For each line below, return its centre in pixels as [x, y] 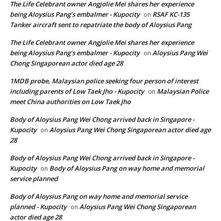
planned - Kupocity [38, 207]
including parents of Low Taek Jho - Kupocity [77, 92]
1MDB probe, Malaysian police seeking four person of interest [104, 81]
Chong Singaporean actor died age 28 [66, 63]
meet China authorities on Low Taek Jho [70, 102]
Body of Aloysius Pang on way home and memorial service [99, 197]
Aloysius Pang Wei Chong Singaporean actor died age [130, 130]
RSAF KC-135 [171, 15]
